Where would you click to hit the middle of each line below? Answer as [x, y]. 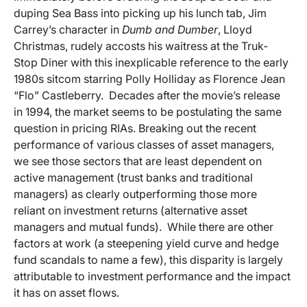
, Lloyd [235, 29]
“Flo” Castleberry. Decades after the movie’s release [147, 95]
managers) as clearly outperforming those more [135, 194]
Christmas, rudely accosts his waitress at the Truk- [141, 46]
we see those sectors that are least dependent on [138, 161]
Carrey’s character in [68, 29]
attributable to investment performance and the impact [152, 276]
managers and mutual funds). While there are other [144, 226]
